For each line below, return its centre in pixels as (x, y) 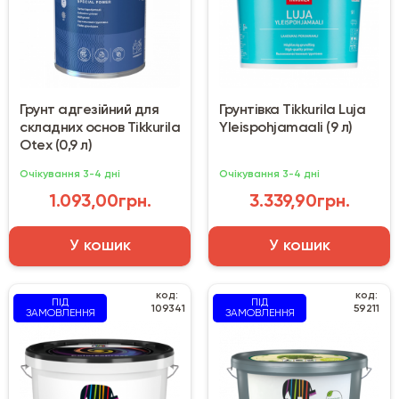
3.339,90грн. (299, 203)
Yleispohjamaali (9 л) (286, 129)
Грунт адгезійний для (89, 111)
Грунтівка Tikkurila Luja (292, 111)
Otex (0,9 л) (56, 147)
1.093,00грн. (100, 203)
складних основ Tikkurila (100, 129)
